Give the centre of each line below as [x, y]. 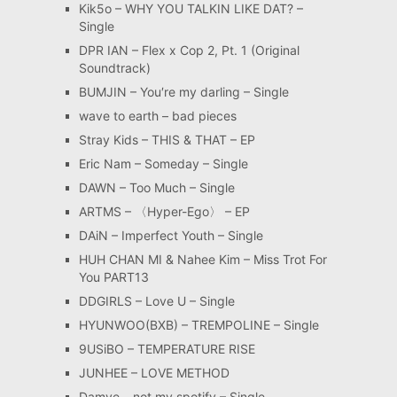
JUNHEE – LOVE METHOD [154, 372]
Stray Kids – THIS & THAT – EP [167, 139]
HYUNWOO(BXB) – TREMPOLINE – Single [198, 324]
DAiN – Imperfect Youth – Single [171, 235]
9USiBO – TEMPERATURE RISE [167, 348]
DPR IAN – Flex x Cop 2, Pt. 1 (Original [189, 50]
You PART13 [113, 276]
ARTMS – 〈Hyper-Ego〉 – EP [164, 211]
